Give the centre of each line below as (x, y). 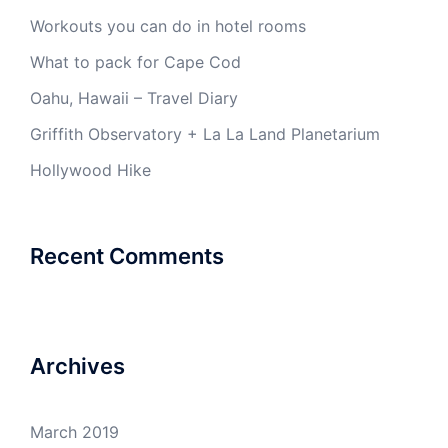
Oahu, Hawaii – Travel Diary (134, 98)
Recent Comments (127, 256)
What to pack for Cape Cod (135, 62)
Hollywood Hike (90, 170)
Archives (77, 366)
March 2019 (74, 432)
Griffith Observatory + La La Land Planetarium (205, 134)
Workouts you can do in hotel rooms (168, 26)
